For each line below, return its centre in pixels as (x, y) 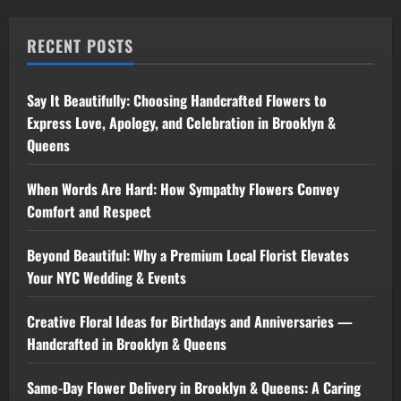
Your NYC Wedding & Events (107, 278)
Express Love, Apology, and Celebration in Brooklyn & (181, 123)
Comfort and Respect (89, 212)
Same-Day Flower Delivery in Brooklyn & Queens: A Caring (194, 388)
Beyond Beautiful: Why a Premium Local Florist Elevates (188, 256)
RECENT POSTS (80, 46)
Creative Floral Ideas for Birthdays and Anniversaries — (190, 322)
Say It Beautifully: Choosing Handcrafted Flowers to (177, 101)
